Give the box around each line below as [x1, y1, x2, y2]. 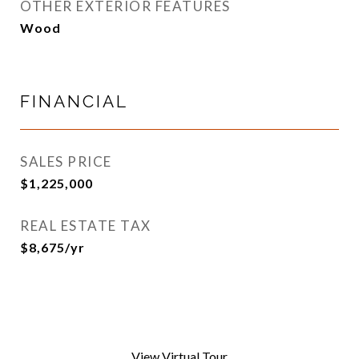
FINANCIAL [20, 91, 128, 111]
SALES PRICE [20, 153, 112, 170]
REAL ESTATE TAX [20, 217, 151, 234]
